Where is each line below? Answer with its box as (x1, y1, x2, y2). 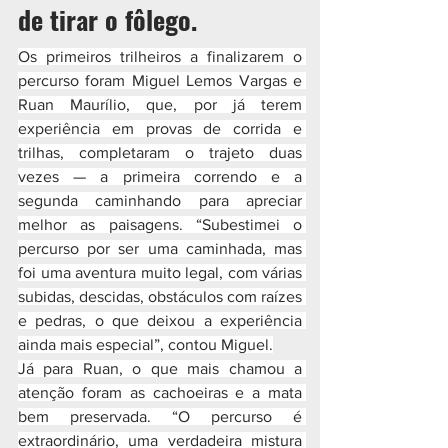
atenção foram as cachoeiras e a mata (18, 384, 302, 401)
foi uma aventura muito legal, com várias (18, 264, 302, 281)
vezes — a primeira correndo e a (18, 168, 302, 185)
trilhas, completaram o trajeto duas (18, 144, 302, 161)
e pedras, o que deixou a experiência (18, 312, 302, 329)
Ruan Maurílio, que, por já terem (18, 96, 302, 113)
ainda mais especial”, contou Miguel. (18, 336, 273, 353)
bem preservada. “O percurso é (18, 408, 302, 425)
